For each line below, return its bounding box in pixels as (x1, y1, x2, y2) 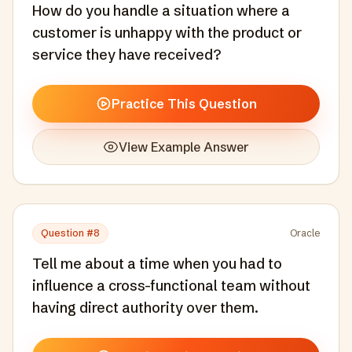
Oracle (290, 227, 320, 239)
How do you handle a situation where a (32, 2, 290, 20)
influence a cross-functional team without (32, 277, 311, 295)
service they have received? (32, 46, 221, 64)
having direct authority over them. (32, 299, 258, 317)
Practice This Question (111, 96, 257, 112)
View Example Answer (119, 139, 249, 155)
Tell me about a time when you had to (32, 255, 282, 273)
